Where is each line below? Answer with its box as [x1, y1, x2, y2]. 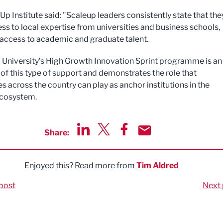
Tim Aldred [136, 161, 179, 170]
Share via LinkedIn [77, 136, 144, 145]
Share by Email [138, 136, 192, 145]
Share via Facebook [117, 136, 190, 145]
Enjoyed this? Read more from [24, 161, 136, 170]
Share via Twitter [97, 136, 159, 145]
